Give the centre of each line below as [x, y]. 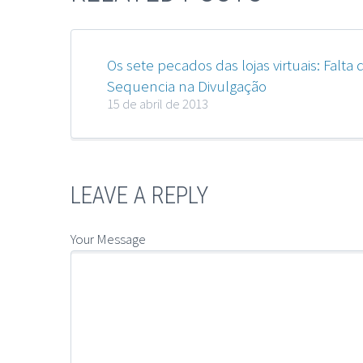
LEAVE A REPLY [139, 196]
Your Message [108, 239]
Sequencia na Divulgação [187, 86]
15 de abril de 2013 [158, 104]
